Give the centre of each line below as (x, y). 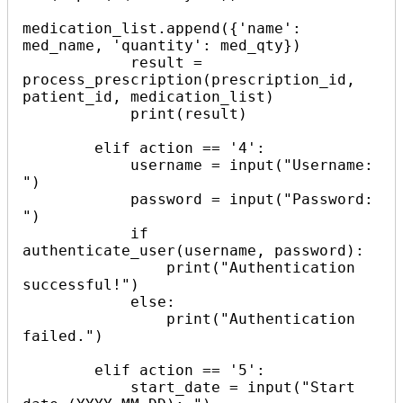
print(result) (76, 113)
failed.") (63, 336)
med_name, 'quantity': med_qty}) (162, 45)
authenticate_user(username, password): (193, 250)
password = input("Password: (76, 199)
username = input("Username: (76, 165)
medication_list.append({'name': (162, 28)
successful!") (81, 284)
